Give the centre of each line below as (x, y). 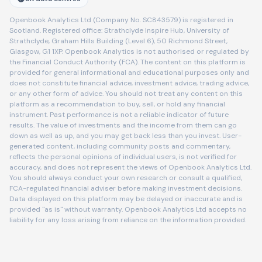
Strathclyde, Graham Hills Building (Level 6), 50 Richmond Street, (118, 41)
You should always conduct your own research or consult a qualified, (126, 177)
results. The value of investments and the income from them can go (123, 125)
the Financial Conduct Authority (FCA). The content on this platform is (127, 62)
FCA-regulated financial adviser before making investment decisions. (126, 188)
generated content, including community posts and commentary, (120, 146)
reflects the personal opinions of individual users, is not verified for (123, 156)
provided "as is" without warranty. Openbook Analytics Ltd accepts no (128, 209)
